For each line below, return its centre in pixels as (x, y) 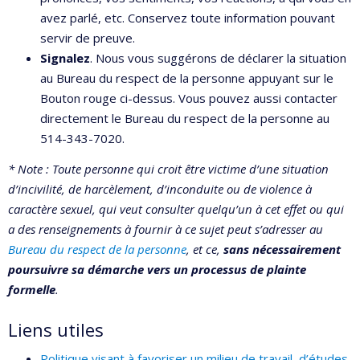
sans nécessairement (282, 249)
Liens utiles (56, 329)
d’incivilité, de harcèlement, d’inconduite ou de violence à (160, 188)
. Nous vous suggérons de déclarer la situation (218, 58)
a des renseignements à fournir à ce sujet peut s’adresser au (166, 229)
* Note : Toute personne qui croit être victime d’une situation (168, 168)
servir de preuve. (88, 38)
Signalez (65, 58)
